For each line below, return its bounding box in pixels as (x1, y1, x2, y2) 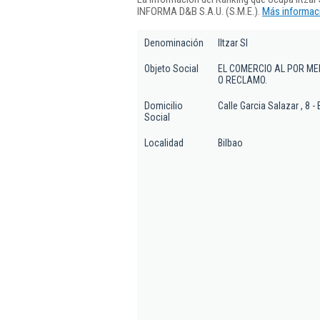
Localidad (144, 137, 184, 149)
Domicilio (144, 100, 183, 111)
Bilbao (218, 137, 243, 149)
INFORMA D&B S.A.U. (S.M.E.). (137, 4, 262, 18)
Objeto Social (144, 63, 199, 74)
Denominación (144, 37, 204, 49)
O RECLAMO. (218, 74, 267, 86)
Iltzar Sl (218, 37, 248, 49)
